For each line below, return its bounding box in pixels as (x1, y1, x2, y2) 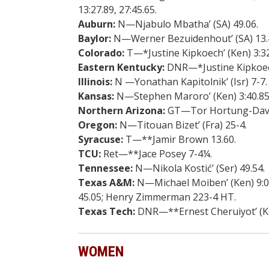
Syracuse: (77, 132, 123, 146)
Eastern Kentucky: (77, 60, 165, 74)
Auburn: (77, 17, 115, 31)
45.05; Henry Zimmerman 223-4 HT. (77, 190, 236, 204)
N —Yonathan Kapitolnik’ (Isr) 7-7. (112, 74, 267, 88)
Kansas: (77, 89, 114, 103)
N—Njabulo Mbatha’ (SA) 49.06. (115, 17, 258, 31)
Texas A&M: (77, 175, 134, 189)
